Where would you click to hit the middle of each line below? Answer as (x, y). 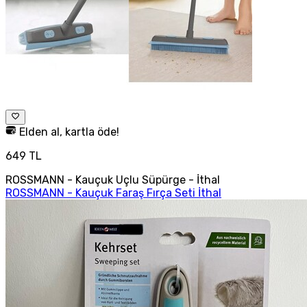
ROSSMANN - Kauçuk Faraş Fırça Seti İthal (113, 193)
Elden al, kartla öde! (68, 132)
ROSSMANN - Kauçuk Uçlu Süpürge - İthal (113, 180)
